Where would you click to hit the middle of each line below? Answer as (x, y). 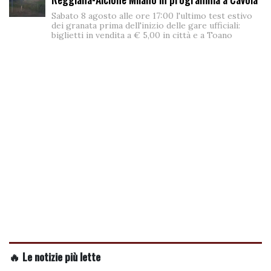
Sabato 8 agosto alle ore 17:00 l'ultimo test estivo (152, 15)
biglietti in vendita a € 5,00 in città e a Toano (142, 35)
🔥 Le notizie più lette (55, 256)
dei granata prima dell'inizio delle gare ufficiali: (146, 25)
